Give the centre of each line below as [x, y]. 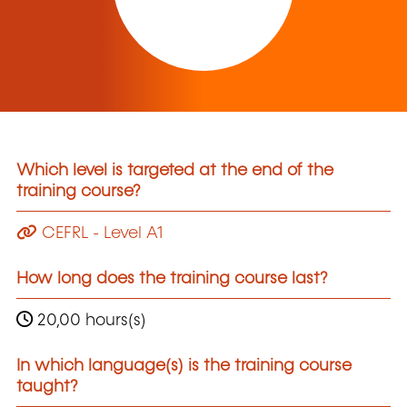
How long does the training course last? [172, 278]
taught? [47, 387]
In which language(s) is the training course [184, 366]
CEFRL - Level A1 [100, 233]
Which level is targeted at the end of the [175, 171]
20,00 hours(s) [89, 320]
